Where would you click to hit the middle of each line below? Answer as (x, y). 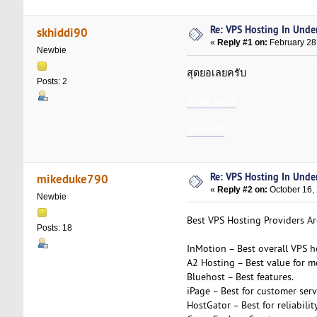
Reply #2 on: (243, 189)
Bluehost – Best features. (240, 276)
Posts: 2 (52, 81)
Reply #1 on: (243, 43)
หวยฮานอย (211, 102)
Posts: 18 (54, 228)
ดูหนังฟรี (205, 130)
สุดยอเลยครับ (216, 73)
